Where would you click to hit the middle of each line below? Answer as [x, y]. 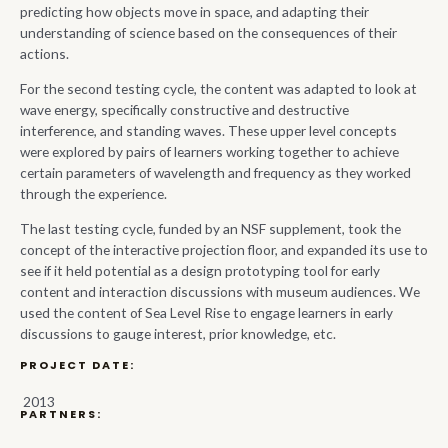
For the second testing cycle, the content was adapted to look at [218, 89]
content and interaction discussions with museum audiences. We [220, 291]
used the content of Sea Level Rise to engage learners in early [206, 312]
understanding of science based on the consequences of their [208, 33]
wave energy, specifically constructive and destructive [184, 110]
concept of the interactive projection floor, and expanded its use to [224, 249]
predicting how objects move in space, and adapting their [194, 12]
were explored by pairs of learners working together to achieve [209, 152]
